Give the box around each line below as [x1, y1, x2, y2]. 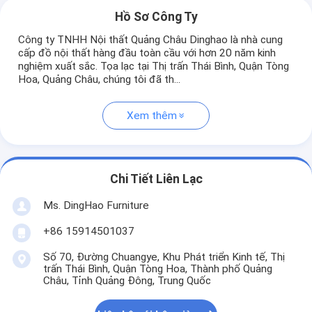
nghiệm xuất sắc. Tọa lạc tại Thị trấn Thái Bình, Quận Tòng [18, 60, 290, 73]
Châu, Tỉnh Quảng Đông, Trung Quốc [42, 274, 211, 288]
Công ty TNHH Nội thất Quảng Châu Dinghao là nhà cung [18, 33, 283, 47]
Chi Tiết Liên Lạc [109, 171, 203, 186]
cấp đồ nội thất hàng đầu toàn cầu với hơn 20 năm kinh [18, 47, 276, 60]
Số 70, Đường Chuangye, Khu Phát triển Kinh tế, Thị [42, 251, 285, 264]
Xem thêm [126, 109, 177, 123]
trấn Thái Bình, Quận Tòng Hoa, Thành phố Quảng [42, 263, 272, 276]
